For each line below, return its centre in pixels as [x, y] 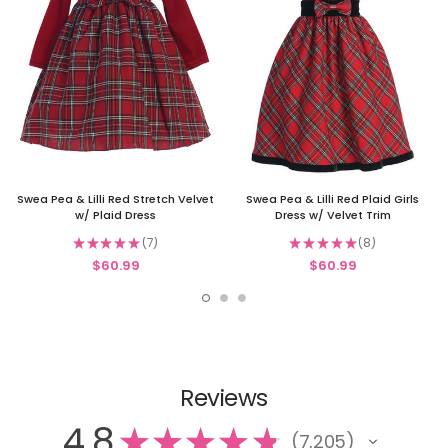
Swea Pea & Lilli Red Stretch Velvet [115, 199]
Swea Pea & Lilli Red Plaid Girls [332, 199]
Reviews [224, 398]
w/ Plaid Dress [115, 215]
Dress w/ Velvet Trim [332, 215]
